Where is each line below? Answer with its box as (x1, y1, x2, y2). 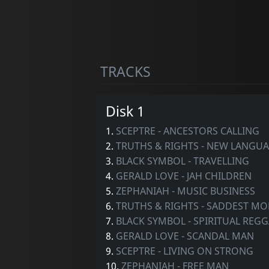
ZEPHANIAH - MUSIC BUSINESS (115, 184, 255, 198)
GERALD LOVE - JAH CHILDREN (115, 169, 252, 183)
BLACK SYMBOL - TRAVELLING (115, 154, 249, 168)
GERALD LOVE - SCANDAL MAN (115, 229, 254, 243)
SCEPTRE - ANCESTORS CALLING (115, 124, 259, 138)
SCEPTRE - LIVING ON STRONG (115, 244, 253, 258)
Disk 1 (105, 101, 145, 121)
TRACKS (100, 61, 151, 81)
